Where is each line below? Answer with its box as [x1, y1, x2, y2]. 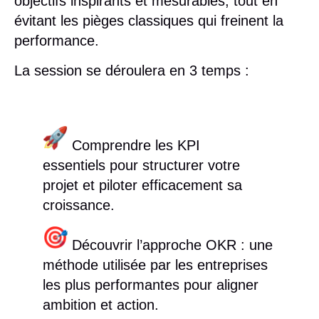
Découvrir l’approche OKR [72, 236, 236, 253]
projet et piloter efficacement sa [43, 177, 242, 193]
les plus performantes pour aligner [43, 276, 258, 293]
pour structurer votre [105, 157, 240, 173]
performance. [14, 32, 99, 48]
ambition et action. [43, 296, 159, 313]
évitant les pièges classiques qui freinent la [14, 12, 283, 28]
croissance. [43, 197, 115, 213]
